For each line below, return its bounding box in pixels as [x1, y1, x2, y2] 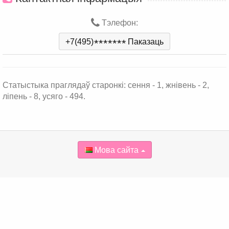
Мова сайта [92, 146, 139, 154]
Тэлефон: [100, 18, 138, 27]
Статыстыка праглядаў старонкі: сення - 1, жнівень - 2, [3, 81, 209, 89]
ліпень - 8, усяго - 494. [3, 92, 85, 101]
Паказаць [128, 37, 164, 46]
